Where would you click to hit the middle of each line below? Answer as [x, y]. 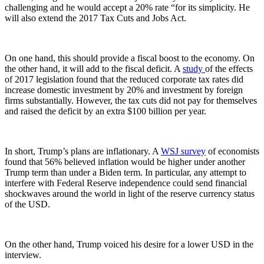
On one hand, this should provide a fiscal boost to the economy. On [130, 58]
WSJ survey [183, 151]
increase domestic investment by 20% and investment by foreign [124, 90]
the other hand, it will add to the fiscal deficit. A [94, 69]
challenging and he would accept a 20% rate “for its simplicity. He [127, 8]
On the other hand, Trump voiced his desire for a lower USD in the [129, 245]
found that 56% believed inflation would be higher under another [125, 162]
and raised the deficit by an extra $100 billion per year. [105, 111]
